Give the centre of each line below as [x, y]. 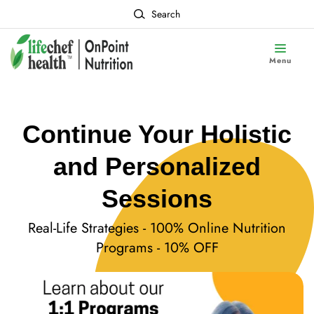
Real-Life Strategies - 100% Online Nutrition [157, 228]
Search [165, 14]
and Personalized [157, 166]
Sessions [157, 198]
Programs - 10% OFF [157, 248]
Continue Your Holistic [157, 134]
